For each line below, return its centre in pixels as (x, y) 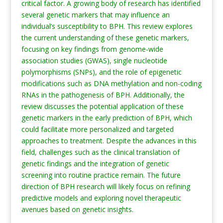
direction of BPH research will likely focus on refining (106, 186)
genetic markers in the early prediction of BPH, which (107, 118)
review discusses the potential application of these (102, 106)
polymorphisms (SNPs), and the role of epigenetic (101, 72)
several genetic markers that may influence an (95, 15)
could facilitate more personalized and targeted (97, 129)
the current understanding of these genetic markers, (105, 38)
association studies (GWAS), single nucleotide (94, 60)
